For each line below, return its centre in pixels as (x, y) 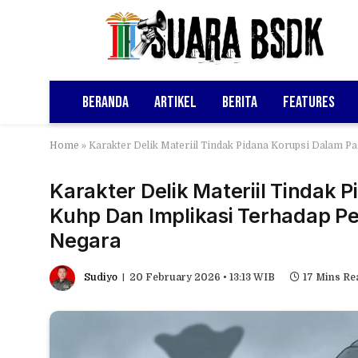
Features (309, 102)
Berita (240, 102)
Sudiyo (101, 278)
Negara (86, 241)
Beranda (105, 102)
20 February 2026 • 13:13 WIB (202, 278)
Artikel (175, 102)
